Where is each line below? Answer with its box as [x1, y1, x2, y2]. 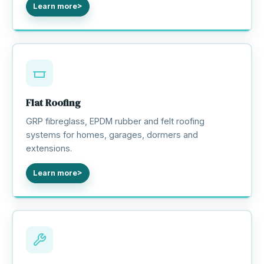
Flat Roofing [25, 95, 81, 110]
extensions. [25, 143, 72, 153]
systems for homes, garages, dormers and [25, 129, 198, 140]
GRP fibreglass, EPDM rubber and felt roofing [25, 115, 204, 126]
